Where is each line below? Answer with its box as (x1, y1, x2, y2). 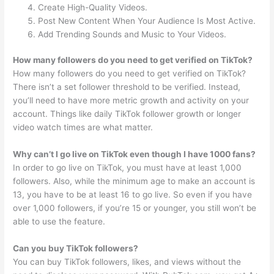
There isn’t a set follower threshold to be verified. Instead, (13, 82, 241, 92)
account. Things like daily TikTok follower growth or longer (13, 109, 242, 119)
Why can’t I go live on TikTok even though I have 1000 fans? (13, 149, 256, 160)
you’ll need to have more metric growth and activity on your (13, 95, 250, 106)
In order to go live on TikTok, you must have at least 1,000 (13, 163, 242, 173)
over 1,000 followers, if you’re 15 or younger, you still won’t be (13, 203, 257, 213)
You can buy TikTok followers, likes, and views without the (13, 257, 242, 267)
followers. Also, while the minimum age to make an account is (13, 176, 256, 187)
